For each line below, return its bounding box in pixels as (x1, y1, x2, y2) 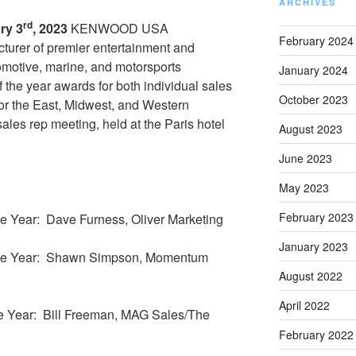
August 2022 (278, 268, 342, 284)
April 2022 (278, 297, 330, 314)
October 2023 (278, 91, 348, 108)
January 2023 (278, 238, 348, 255)
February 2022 (278, 327, 354, 343)
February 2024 (278, 33, 354, 49)
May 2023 (278, 180, 329, 196)
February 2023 (278, 209, 354, 226)
